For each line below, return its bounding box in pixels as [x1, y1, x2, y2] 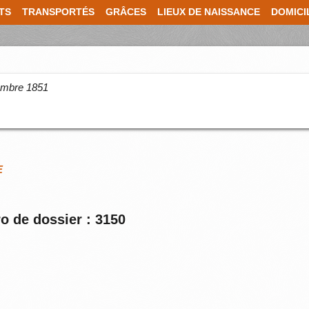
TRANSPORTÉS [22, 7, 94, 17]
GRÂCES [106, 7, 146, 17]
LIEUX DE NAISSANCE [157, 7, 260, 17]
